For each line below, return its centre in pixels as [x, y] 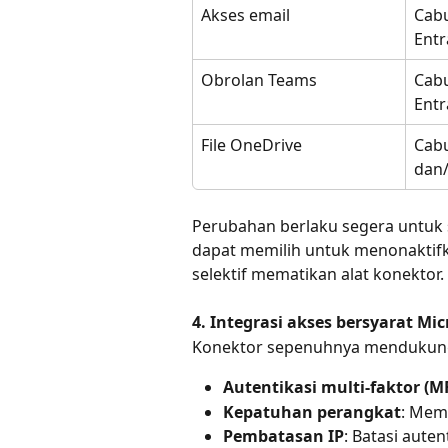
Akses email [245, 14]
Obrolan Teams [259, 79]
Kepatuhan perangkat [312, 411]
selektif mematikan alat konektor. [318, 273]
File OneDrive [251, 144]
